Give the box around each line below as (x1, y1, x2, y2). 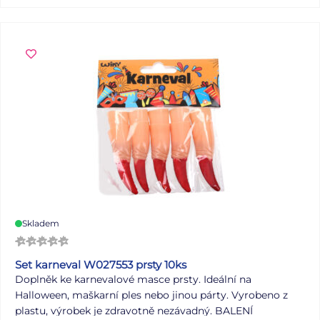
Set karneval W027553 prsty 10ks (15, 257, 186, 271)
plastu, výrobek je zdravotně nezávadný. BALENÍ (15, 304, 253, 317)
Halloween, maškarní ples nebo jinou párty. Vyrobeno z (15, 288, 288, 301)
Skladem (22, 217, 59, 229)
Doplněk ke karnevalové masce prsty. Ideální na (15, 272, 251, 286)
